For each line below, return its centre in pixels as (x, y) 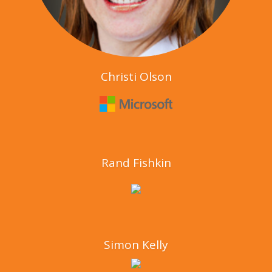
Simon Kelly (136, 244)
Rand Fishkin (136, 162)
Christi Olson (136, 76)
